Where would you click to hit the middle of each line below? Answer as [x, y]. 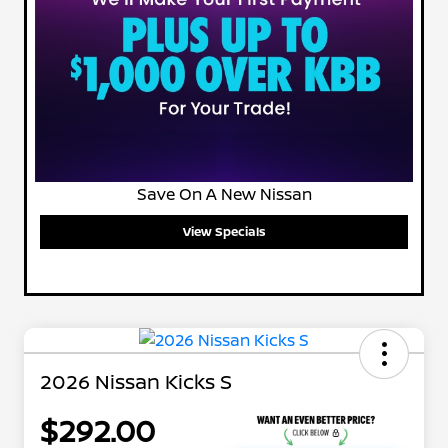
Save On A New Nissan [224, 194]
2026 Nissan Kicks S [136, 381]
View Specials [224, 232]
